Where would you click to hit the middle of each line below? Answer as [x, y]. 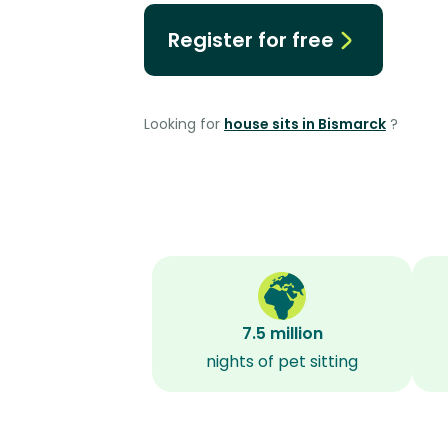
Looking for [184, 124]
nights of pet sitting [282, 361]
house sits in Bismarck [305, 124]
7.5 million [282, 333]
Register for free [251, 40]
